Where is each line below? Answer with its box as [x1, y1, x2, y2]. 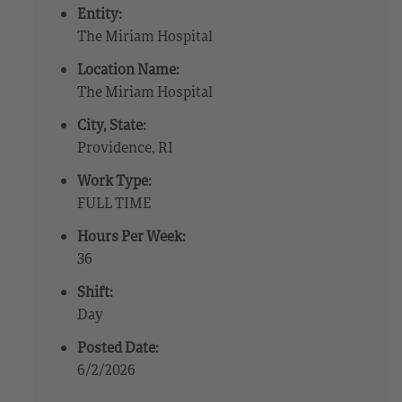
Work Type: [77, 170, 153, 190]
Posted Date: [77, 336, 160, 357]
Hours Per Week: [77, 225, 187, 246]
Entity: [77, 3, 123, 23]
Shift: [77, 281, 114, 301]
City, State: [77, 114, 147, 135]
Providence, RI [77, 136, 174, 157]
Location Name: [77, 58, 180, 79]
